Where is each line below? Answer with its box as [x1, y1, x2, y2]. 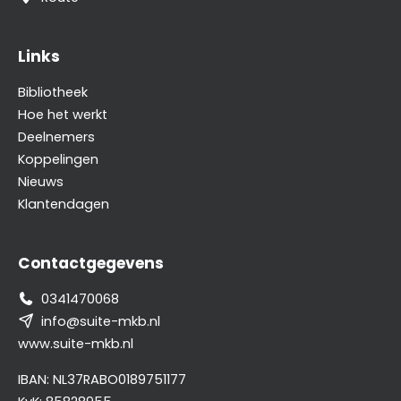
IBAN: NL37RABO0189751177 [18, 371, 186, 388]
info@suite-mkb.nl [41, 312, 161, 330]
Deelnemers [18, 128, 95, 146]
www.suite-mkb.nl [18, 335, 133, 353]
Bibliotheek [18, 83, 88, 101]
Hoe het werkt [18, 106, 107, 124]
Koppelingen [18, 150, 98, 168]
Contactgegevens [18, 252, 164, 274]
